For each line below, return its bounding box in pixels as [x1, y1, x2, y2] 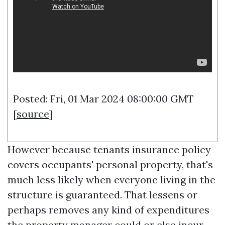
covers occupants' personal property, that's [8, 158, 213, 171]
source [17, 107, 49, 120]
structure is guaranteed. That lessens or [8, 188, 197, 201]
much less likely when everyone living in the [8, 173, 215, 186]
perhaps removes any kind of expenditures [8, 203, 209, 216]
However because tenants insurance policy [8, 143, 211, 156]
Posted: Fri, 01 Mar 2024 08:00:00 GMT [13, 92, 194, 105]
